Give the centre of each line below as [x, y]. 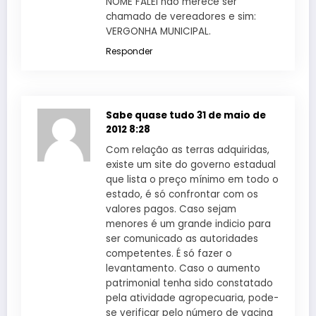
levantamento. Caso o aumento [183, 268]
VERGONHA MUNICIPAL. [158, 31]
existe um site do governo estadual [191, 164]
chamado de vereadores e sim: [181, 16]
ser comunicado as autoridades [182, 238]
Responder [129, 51]
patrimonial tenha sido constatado [189, 283]
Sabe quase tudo [151, 115]
